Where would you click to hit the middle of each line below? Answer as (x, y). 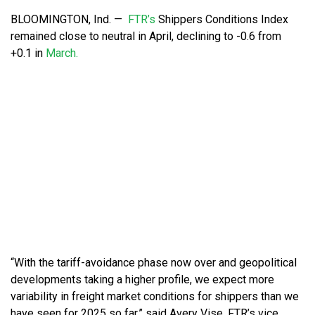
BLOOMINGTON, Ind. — (69, 20)
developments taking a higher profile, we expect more (142, 280)
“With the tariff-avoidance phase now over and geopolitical (154, 263)
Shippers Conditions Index (222, 20)
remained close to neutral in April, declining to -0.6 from (146, 37)
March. (62, 53)
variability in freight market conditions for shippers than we (155, 297)
